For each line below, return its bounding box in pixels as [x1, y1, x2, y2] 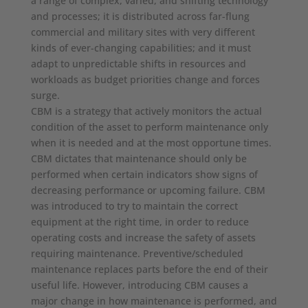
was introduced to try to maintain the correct [30, 199, 238, 213]
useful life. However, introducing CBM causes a [30, 278, 248, 292]
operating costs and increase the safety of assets [30, 231, 256, 245]
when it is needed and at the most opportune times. [30, 136, 272, 150]
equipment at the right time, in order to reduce [30, 215, 249, 229]
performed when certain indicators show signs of [30, 168, 258, 181]
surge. [30, 89, 60, 102]
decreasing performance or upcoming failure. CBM [30, 184, 265, 197]
